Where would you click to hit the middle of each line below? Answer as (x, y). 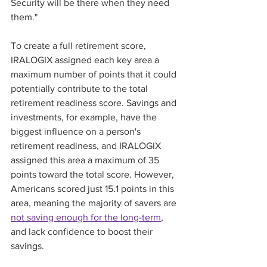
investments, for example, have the (85, 117)
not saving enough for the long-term (86, 218)
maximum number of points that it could (95, 74)
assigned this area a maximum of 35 (86, 160)
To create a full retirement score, (80, 46)
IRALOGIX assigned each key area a (86, 60)
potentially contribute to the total (80, 89)
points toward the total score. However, (94, 175)
